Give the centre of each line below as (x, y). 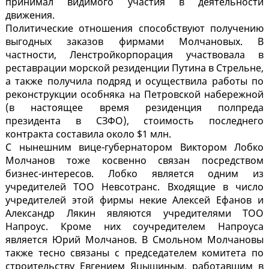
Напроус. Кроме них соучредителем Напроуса (134, 227)
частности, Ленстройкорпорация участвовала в (134, 55)
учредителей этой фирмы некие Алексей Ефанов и (134, 200)
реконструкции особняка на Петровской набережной (134, 95)
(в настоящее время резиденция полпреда (134, 108)
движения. (30, 15)
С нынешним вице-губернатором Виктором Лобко (134, 147)
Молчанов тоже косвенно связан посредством (134, 161)
